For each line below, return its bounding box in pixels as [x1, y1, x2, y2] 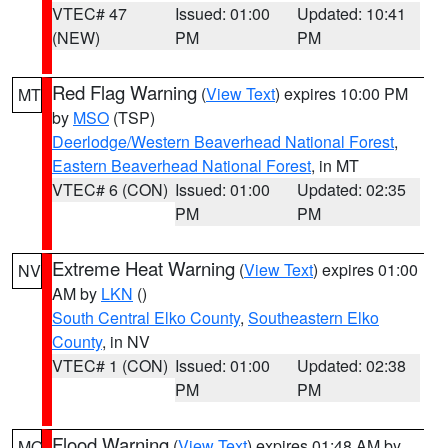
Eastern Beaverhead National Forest [52, 154, 311, 177]
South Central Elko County [52, 306, 240, 329]
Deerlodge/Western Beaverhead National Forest [52, 130, 394, 153]
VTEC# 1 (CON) [52, 354, 168, 377]
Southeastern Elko [248, 306, 379, 329]
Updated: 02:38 [297, 354, 407, 377]
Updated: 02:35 [297, 178, 407, 201]
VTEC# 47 [52, 2, 127, 25]
